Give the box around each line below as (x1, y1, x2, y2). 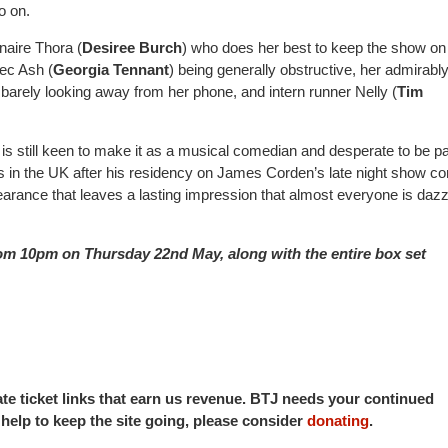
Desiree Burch (82, 38, 182, 56)
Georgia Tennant (53, 60, 169, 78)
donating (307, 411, 369, 429)
